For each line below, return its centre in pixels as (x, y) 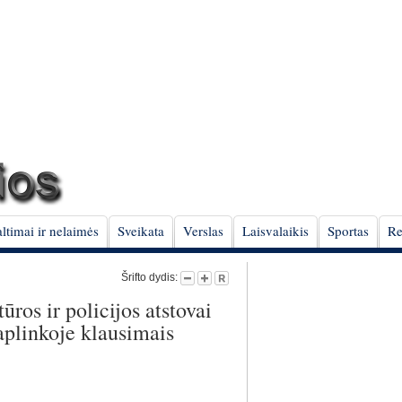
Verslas (203, 231)
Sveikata (141, 231)
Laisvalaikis (275, 231)
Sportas (348, 231)
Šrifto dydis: (151, 277)
